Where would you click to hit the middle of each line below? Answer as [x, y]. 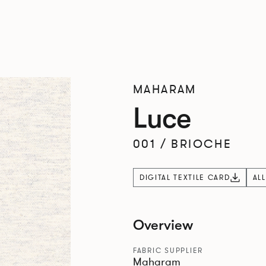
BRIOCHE [202, 144]
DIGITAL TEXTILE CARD [185, 177]
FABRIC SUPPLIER [168, 250]
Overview [163, 225]
